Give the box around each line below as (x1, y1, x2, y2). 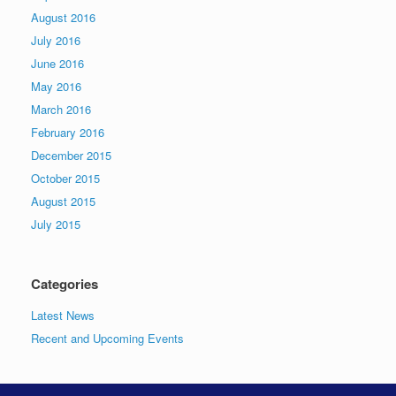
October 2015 (31, 170, 100, 187)
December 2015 (31, 147, 111, 164)
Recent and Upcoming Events (31, 330, 184, 347)
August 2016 (31, 9, 95, 27)
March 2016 (31, 101, 91, 118)
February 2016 (31, 124, 104, 141)
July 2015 (31, 216, 80, 233)
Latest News (31, 307, 95, 324)
